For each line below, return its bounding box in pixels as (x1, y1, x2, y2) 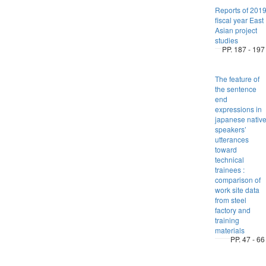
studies (214, 35, 238, 45)
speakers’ (214, 124, 246, 134)
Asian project (214, 25, 257, 35)
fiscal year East (214, 15, 264, 25)
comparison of (214, 175, 261, 185)
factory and (214, 205, 251, 215)
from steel (214, 195, 246, 205)
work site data (214, 185, 259, 195)
